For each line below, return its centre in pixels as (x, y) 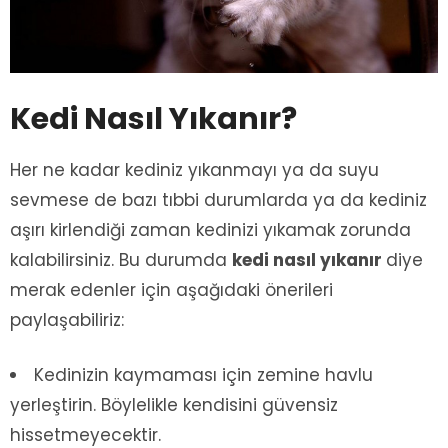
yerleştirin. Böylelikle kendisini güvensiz (174, 405)
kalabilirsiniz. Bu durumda (121, 260)
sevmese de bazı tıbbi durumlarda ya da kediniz (218, 200)
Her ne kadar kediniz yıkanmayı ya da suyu (194, 170)
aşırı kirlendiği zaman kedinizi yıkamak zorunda (210, 230)
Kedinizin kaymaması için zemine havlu (203, 375)
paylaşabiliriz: (67, 320)
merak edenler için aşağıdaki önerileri (171, 290)
